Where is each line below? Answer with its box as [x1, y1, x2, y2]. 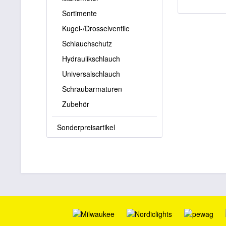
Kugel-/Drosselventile [62, 23, 130, 33]
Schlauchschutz [62, 38, 112, 48]
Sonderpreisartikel [57, 122, 115, 132]
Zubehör [62, 99, 89, 109]
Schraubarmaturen [62, 84, 122, 94]
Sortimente [62, 8, 97, 18]
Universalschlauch [62, 69, 120, 79]
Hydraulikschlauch [62, 53, 120, 64]
